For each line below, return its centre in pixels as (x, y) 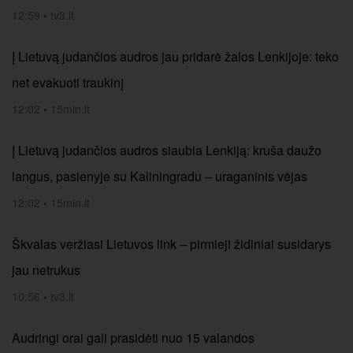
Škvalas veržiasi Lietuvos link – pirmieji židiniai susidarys (171, 244)
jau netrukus (46, 270)
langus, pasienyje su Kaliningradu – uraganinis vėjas (160, 176)
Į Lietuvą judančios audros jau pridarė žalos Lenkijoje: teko (175, 56)
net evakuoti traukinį (68, 82)
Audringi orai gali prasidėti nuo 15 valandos (133, 338)
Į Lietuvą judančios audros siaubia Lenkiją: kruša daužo (167, 150)
